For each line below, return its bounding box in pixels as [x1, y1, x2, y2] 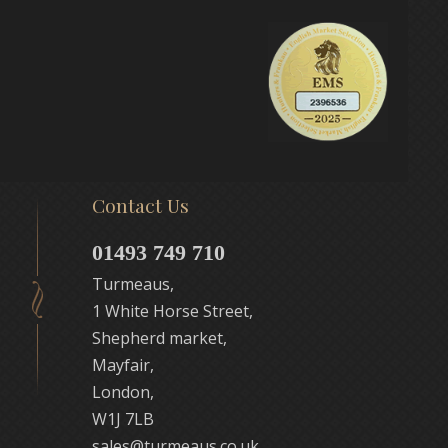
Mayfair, [91, 354, 154, 376]
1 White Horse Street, [91, 300, 253, 322]
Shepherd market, [91, 327, 227, 349]
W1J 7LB [91, 408, 154, 430]
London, [91, 381, 154, 403]
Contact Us [91, 192, 189, 218]
